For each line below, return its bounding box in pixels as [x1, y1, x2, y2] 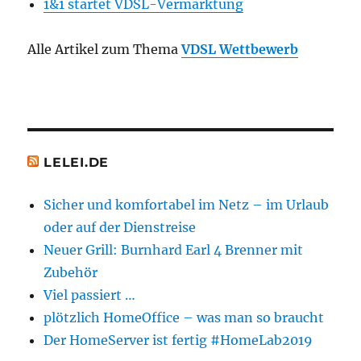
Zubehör [44, 263, 98, 280]
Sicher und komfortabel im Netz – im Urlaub [44, 196, 330, 213]
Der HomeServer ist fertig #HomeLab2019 [44, 331, 313, 348]
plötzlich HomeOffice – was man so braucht [44, 309, 325, 326]
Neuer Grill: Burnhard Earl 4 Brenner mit [44, 241, 304, 258]
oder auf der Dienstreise [44, 218, 197, 235]
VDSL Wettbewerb [181, 40, 299, 57]
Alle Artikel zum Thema [27, 40, 182, 57]
